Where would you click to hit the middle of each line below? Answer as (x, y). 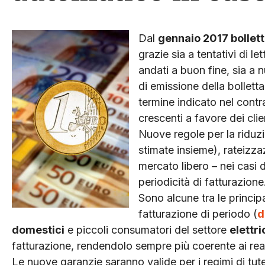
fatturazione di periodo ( (198, 214)
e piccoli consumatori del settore (147, 230)
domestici (38, 230)
